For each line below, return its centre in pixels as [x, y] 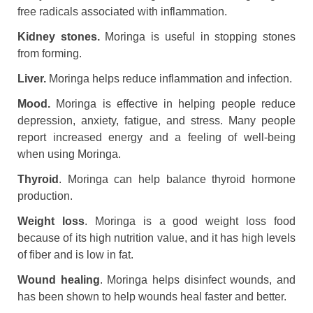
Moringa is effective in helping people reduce [173, 103]
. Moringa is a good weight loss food [190, 221]
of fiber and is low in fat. [75, 254]
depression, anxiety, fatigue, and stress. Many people [156, 120]
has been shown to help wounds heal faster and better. [152, 296]
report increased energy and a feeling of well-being [156, 137]
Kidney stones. [59, 36]
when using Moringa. [69, 154]
